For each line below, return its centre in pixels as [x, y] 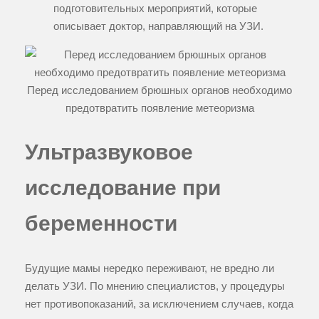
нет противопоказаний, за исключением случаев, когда [159, 303]
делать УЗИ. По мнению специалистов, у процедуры [155, 286]
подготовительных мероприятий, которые [155, 9]
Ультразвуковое [109, 152]
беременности [101, 224]
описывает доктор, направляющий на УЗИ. [158, 26]
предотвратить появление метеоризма [159, 108]
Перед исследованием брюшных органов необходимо [159, 90]
